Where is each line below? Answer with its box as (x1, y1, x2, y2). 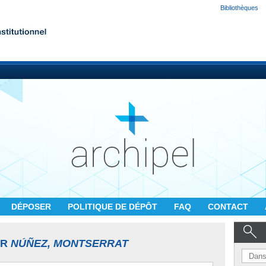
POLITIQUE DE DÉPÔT (68, 202, 160, 211)
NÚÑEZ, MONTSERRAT (11, 237, 128, 249)
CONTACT (208, 202, 251, 211)
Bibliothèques (220, 4, 258, 11)
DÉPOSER (11, 202, 53, 211)
